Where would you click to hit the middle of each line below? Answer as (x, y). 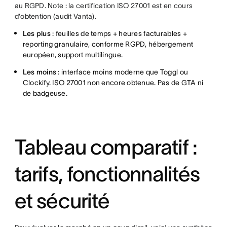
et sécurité (62, 201)
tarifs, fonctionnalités (107, 174)
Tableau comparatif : (106, 147)
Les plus (37, 33)
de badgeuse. (45, 93)
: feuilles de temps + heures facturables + (120, 33)
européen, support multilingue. (73, 55)
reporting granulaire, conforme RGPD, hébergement (108, 44)
